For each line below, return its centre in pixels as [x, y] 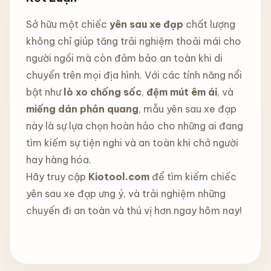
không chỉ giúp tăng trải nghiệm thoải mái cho [133, 41]
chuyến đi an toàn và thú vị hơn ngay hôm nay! [134, 211]
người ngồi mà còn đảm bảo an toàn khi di [124, 58]
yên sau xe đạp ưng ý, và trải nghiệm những [126, 194]
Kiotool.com [119, 177]
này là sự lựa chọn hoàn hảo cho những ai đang [134, 126]
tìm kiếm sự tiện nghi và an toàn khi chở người [132, 143]
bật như [44, 92]
